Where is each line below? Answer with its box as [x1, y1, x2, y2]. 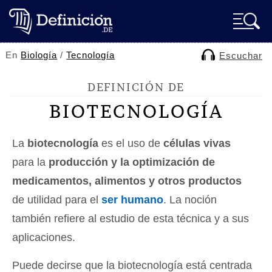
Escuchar [219, 50, 263, 61]
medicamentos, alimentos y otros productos [12, 175, 242, 187]
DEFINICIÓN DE [87, 80, 185, 94]
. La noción [163, 194, 217, 206]
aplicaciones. [12, 231, 75, 243]
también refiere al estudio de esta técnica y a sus [12, 212, 249, 225]
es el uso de [98, 137, 163, 149]
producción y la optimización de [49, 156, 215, 168]
